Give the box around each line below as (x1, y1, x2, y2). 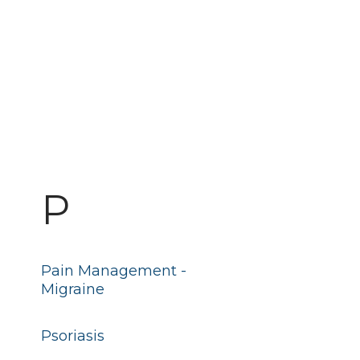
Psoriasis (40, 327, 104, 345)
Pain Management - (40, 262, 186, 280)
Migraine (40, 280, 104, 298)
